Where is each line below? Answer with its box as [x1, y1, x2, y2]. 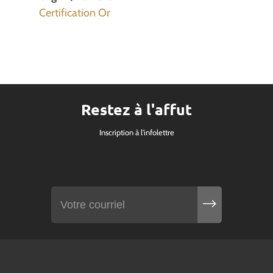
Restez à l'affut [81, 99, 192, 119]
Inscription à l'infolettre [99, 127, 174, 137]
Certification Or [38, 5, 110, 19]
